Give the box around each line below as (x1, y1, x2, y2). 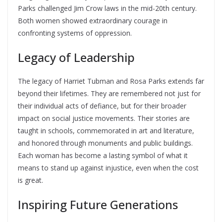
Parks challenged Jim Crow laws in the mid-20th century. (18, 3, 197, 13)
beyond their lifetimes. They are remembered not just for (18, 89, 201, 98)
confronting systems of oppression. (18, 28, 132, 38)
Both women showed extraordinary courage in (18, 16, 167, 25)
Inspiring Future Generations (18, 196, 178, 213)
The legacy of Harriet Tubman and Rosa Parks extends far (18, 76, 204, 86)
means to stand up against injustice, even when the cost (18, 163, 199, 172)
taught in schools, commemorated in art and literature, (18, 126, 194, 135)
